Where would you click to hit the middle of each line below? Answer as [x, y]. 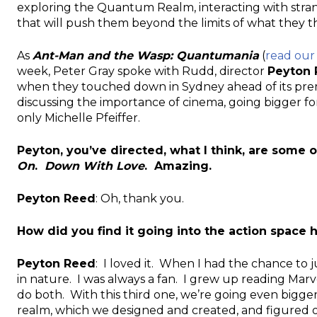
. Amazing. [178, 166]
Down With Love [94, 166]
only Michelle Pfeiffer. [79, 117]
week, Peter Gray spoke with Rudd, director [142, 71]
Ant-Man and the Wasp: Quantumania [146, 55]
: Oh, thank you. [140, 198]
